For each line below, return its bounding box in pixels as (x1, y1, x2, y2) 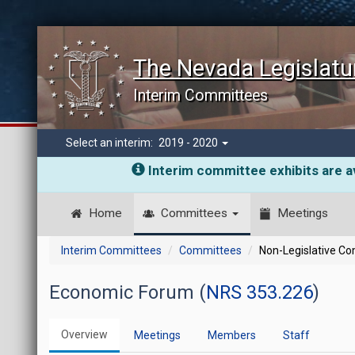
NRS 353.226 (206, 281, 314, 303)
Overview (61, 328, 109, 341)
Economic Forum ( (49, 281, 207, 303)
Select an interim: (66, 136, 156, 149)
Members (208, 329, 257, 342)
